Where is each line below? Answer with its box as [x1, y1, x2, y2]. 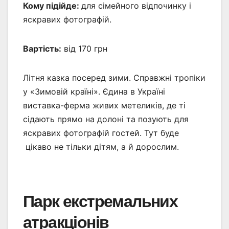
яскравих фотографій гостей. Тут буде [23, 127, 179, 138]
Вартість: [23, 43, 61, 54]
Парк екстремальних [23, 192, 178, 211]
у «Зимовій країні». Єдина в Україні [23, 86, 165, 97]
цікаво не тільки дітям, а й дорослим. [23, 141, 179, 152]
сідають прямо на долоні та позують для [23, 113, 189, 124]
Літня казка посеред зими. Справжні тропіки [23, 72, 205, 83]
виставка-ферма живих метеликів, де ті [23, 100, 186, 110]
